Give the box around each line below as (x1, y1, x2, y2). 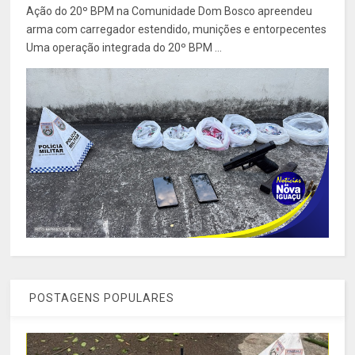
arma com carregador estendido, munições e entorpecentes (26, 23, 327, 36)
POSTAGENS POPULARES (26, 292, 175, 305)
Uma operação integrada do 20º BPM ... (26, 41, 223, 55)
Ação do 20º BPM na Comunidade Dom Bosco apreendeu (26, 5, 313, 18)
